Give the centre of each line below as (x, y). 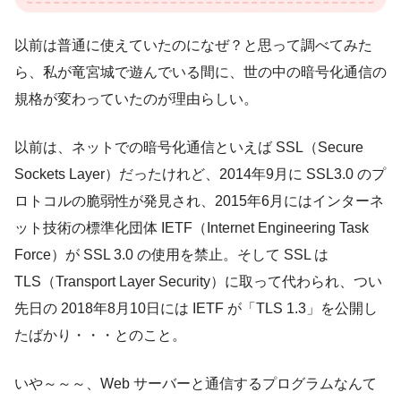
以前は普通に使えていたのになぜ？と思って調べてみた (193, 45)
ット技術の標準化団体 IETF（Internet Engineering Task (192, 227)
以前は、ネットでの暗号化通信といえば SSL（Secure (189, 147)
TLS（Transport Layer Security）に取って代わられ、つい (198, 281)
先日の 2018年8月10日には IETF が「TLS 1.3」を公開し (196, 308)
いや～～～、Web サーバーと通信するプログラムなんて (196, 383)
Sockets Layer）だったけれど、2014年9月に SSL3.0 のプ (200, 174)
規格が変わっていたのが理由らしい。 (136, 98)
